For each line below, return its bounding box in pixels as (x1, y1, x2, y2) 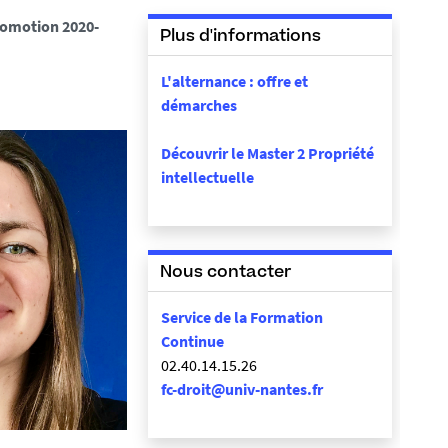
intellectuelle (161, 167, 254, 187)
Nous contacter (160, 265, 291, 281)
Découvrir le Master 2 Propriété (161, 143, 374, 163)
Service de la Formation (161, 307, 323, 327)
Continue (161, 331, 224, 351)
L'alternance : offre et (161, 71, 308, 91)
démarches (161, 95, 237, 115)
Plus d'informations (160, 29, 321, 45)
